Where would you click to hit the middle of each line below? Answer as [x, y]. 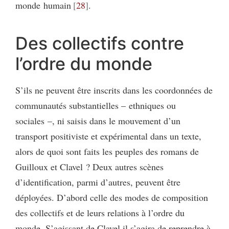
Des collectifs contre [100, 43]
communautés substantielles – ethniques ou [96, 106]
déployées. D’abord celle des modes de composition [112, 198]
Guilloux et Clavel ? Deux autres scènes [89, 167]
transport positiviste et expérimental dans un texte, [108, 136]
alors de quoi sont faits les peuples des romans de [107, 152]
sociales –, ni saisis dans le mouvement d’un [98, 121]
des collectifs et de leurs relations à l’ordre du [100, 213]
